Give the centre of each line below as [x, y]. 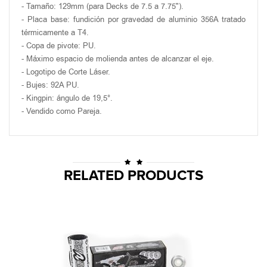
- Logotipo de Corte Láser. [66, 72]
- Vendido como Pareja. [62, 111]
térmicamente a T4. [55, 32]
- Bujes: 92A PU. [50, 85]
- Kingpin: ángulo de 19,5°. [67, 98]
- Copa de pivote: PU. [59, 46]
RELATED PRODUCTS [133, 176]
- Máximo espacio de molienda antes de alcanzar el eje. [118, 59]
